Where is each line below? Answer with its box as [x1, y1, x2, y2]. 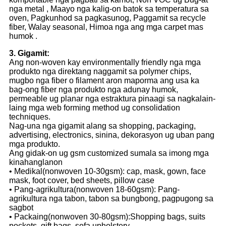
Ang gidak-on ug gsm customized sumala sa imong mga [9, 149, 209, 158]
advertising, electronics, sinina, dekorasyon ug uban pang [9, 131, 214, 140]
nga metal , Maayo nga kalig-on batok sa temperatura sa [9, 5, 209, 14]
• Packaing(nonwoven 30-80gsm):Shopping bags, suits [9, 212, 205, 221]
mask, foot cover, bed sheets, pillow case [9, 176, 154, 185]
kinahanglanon [9, 158, 63, 167]
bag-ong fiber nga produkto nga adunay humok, [9, 85, 178, 94]
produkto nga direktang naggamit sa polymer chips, [9, 67, 191, 76]
